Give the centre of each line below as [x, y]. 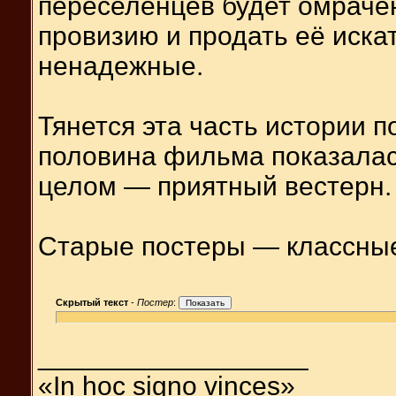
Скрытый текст [92, 302]
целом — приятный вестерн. [215, 186]
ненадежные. [121, 65]
